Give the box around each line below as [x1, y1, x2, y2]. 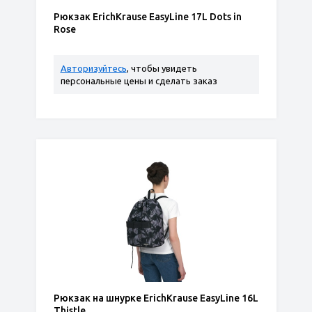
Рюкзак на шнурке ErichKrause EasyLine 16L [53, 292, 258, 304]
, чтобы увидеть [126, 63, 197, 73]
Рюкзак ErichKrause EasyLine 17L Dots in [53, 11, 242, 22]
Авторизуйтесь [60, 63, 127, 73]
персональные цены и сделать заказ [60, 76, 217, 86]
